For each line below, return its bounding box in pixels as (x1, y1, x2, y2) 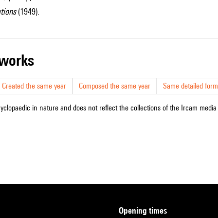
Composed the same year (79, 81, 150, 91)
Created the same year (2, 81, 66, 91)
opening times (124, 205, 167, 216)
